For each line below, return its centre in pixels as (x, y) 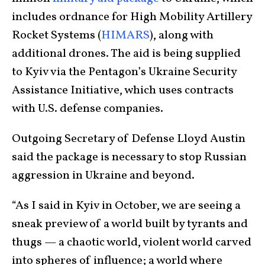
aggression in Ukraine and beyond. (103, 176)
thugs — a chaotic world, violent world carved (132, 243)
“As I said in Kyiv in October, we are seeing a (126, 206)
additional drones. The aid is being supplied (126, 54)
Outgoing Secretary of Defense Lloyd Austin (129, 139)
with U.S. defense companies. (88, 109)
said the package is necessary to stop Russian (129, 158)
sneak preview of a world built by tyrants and (130, 224)
